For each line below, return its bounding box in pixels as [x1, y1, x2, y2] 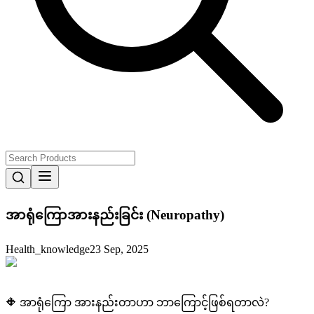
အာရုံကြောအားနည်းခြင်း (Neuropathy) [6, 207, 224, 222]
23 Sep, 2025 [90, 243, 149, 256]
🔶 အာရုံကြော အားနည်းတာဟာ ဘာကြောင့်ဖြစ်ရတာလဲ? [6, 296, 269, 309]
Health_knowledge [6, 243, 90, 256]
